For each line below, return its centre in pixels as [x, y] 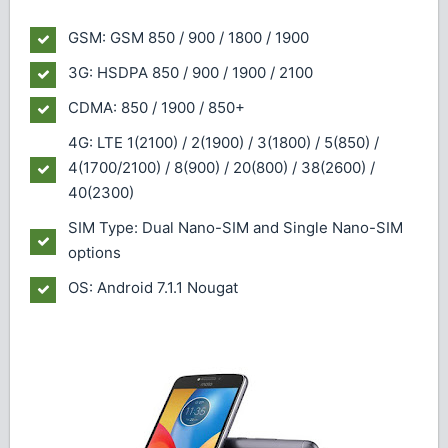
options [94, 252]
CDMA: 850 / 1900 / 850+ [156, 107]
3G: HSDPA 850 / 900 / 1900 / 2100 [190, 72]
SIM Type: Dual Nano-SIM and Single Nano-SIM [235, 227]
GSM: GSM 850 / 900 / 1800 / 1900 [188, 37]
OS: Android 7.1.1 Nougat [153, 287]
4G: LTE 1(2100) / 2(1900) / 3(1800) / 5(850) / [223, 142]
